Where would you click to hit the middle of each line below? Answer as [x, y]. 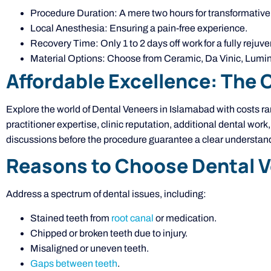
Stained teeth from [71, 218]
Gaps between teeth [74, 263]
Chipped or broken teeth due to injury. [109, 233]
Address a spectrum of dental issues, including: [106, 194]
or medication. [185, 218]
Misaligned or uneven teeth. [90, 248]
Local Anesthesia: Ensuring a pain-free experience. [139, 28]
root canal [132, 218]
